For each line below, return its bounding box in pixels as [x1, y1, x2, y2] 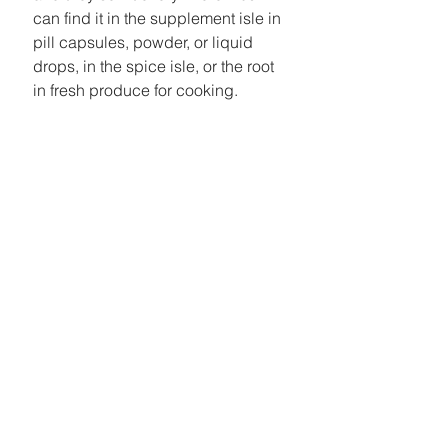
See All [261, 272, 305, 290]
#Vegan [107, 152, 163, 172]
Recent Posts [15, 273, 121, 296]
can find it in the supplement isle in [33, 8, 285, 28]
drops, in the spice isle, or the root [33, 56, 278, 76]
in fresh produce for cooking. [33, 80, 242, 100]
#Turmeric [33, 152, 103, 172]
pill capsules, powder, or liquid [33, 32, 257, 52]
